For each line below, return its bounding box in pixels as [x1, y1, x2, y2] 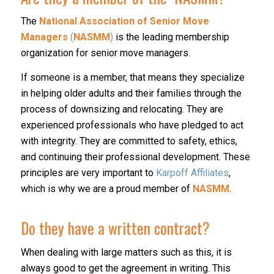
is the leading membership [113, 31, 229, 43]
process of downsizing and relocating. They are [20, 103, 223, 115]
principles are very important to [20, 166, 156, 179]
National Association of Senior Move [39, 15, 209, 28]
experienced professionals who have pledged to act [20, 119, 243, 131]
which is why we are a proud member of [20, 182, 193, 194]
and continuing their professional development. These [20, 150, 250, 163]
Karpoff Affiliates [155, 166, 229, 179]
